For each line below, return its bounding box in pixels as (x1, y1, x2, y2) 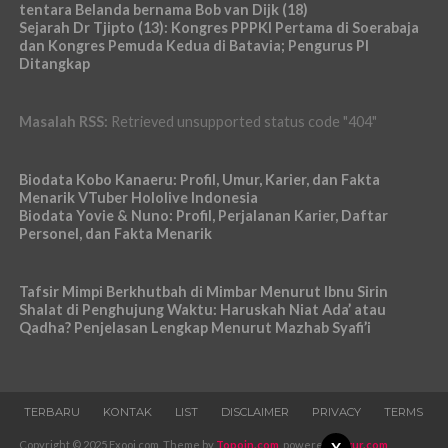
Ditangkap (18, 54, 90, 72)
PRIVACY (312, 404, 362, 419)
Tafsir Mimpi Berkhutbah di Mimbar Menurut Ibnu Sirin (18, 282, 388, 300)
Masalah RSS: (18, 112, 108, 130)
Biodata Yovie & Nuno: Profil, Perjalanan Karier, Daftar (18, 206, 388, 224)
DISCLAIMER (221, 404, 290, 419)
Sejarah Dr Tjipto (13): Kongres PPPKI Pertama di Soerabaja (18, 18, 419, 36)
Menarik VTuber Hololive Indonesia (18, 188, 258, 206)
